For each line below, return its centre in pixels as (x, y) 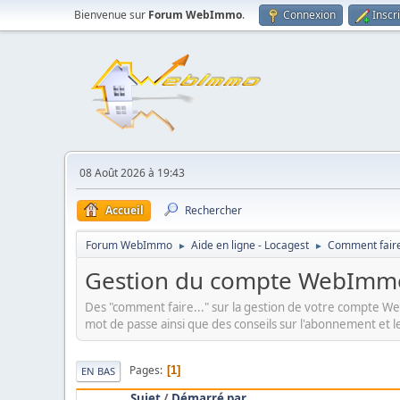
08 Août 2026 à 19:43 (132, 173)
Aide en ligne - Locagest (250, 245)
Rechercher (213, 210)
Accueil (125, 210)
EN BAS (98, 371)
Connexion (309, 15)
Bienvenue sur (111, 15)
